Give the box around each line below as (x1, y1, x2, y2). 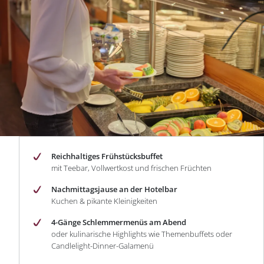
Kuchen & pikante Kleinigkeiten (51, 196, 157, 206)
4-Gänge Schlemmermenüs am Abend (51, 217, 186, 227)
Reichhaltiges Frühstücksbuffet (51, 151, 163, 161)
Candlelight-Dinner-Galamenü (51, 240, 154, 251)
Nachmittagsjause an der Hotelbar (51, 184, 177, 194)
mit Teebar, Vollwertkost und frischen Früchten (51, 163, 212, 173)
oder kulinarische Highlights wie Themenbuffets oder (51, 229, 232, 239)
